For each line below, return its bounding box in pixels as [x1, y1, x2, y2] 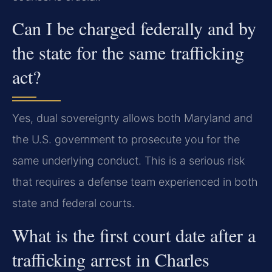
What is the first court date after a [12, 222, 256, 247]
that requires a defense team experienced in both [12, 175, 258, 189]
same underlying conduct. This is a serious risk [12, 154, 245, 168]
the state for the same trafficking [12, 40, 244, 65]
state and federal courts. [12, 197, 135, 210]
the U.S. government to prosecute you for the [12, 133, 240, 146]
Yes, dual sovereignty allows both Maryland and [12, 112, 253, 125]
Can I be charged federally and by [12, 16, 256, 41]
